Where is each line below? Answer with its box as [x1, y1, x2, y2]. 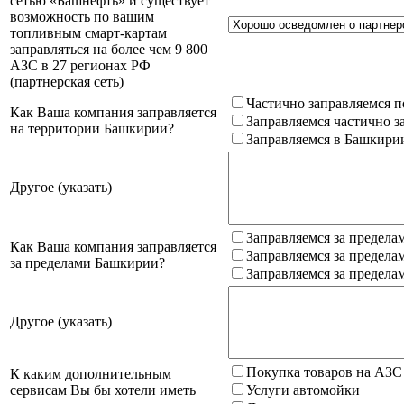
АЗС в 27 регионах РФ [10, 57, 151, 73]
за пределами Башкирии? [10, 254, 165, 271]
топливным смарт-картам [10, 24, 167, 41]
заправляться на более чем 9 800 [10, 41, 207, 57]
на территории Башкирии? [10, 120, 174, 136]
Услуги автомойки [246, 381, 360, 398]
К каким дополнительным [10, 365, 171, 381]
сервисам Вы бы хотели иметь [10, 381, 196, 398]
